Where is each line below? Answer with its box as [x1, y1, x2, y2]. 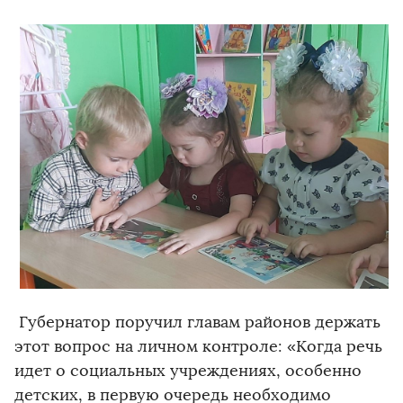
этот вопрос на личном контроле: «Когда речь [14, 336, 382, 357]
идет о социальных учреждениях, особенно [14, 361, 362, 381]
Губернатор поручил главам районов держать [14, 312, 381, 333]
